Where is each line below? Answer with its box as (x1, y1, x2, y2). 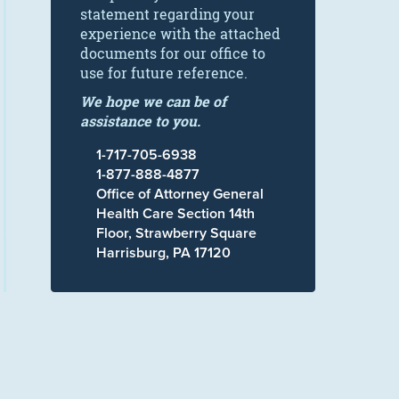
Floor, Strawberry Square (96, 223, 256, 243)
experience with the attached (80, 24, 281, 44)
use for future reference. (80, 63, 248, 83)
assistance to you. (80, 111, 200, 131)
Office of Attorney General (96, 183, 264, 204)
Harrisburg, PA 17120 (96, 242, 231, 263)
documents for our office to (80, 44, 265, 63)
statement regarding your (80, 4, 255, 24)
